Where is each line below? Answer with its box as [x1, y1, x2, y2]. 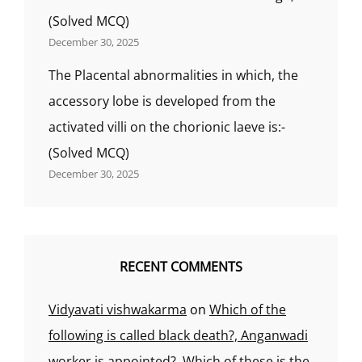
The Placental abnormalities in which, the [48, 66, 298, 84]
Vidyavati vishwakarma [48, 301, 187, 318]
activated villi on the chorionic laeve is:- [48, 118, 285, 136]
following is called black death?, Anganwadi [48, 326, 308, 344]
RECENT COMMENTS [120, 258, 242, 276]
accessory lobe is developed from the [48, 92, 276, 110]
